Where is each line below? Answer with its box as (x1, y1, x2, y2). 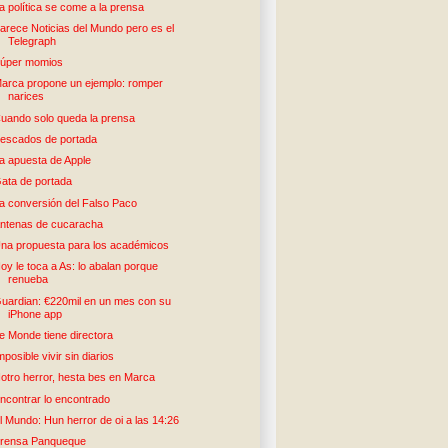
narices (8, 90, 45, 103)
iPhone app (8, 307, 63, 320)
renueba (8, 273, 49, 286)
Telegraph (8, 34, 57, 47)
